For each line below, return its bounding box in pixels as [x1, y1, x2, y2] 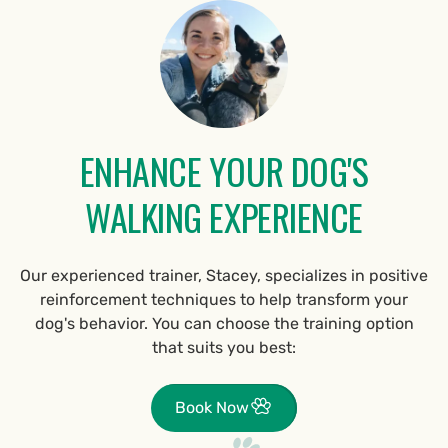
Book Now [175, 398, 249, 418]
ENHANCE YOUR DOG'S [79, 144, 369, 198]
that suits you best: [152, 338, 296, 358]
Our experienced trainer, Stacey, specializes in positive [20, 266, 428, 286]
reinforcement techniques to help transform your [40, 290, 408, 310]
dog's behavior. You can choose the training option [34, 314, 414, 334]
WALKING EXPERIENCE [85, 190, 363, 244]
